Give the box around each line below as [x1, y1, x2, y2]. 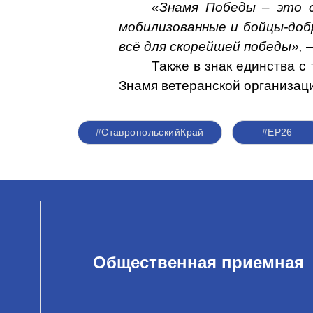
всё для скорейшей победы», [118, 39, 303, 54]
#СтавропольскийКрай [95, 126, 204, 138]
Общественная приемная [93, 252, 304, 272]
